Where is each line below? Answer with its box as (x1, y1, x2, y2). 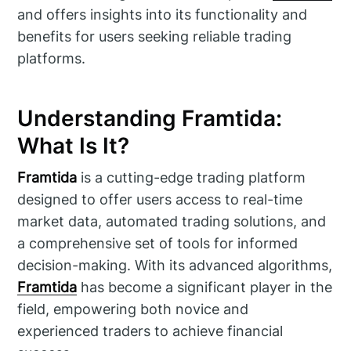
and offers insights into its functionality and (17, 5, 308, 23)
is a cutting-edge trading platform (77, 168, 306, 186)
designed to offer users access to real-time (17, 190, 303, 208)
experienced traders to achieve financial (17, 322, 284, 339)
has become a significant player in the (77, 278, 333, 295)
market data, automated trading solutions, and (17, 212, 327, 230)
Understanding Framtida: (17, 105, 283, 132)
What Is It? (17, 132, 130, 160)
